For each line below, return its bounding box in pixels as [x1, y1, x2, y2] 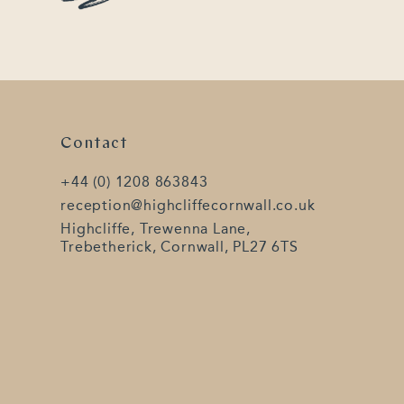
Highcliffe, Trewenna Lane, [60, 220, 252, 238]
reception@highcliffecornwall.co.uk [60, 196, 316, 214]
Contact [60, 134, 128, 152]
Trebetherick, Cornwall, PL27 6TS [60, 238, 298, 256]
